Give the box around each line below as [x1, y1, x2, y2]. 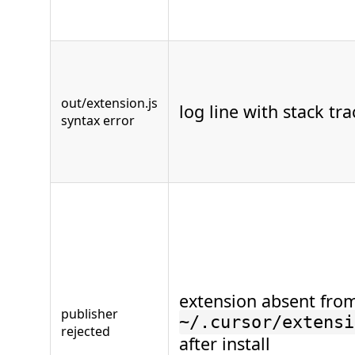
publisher [61, 305, 118, 323]
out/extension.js [61, 94, 158, 112]
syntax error [61, 112, 135, 129]
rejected [61, 323, 110, 340]
